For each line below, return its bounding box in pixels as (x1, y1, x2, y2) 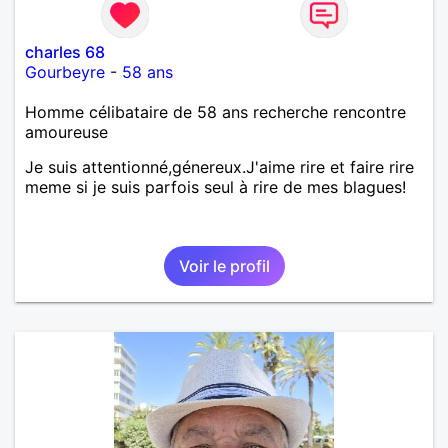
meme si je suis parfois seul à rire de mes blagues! (25, 176, 406, 197)
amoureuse (25, 121, 108, 142)
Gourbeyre (25, 61, 105, 82)
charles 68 (25, 41, 105, 62)
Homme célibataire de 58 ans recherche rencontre (25, 101, 406, 122)
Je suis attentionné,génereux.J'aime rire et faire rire (25, 156, 414, 177)
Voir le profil (178, 255, 270, 276)
